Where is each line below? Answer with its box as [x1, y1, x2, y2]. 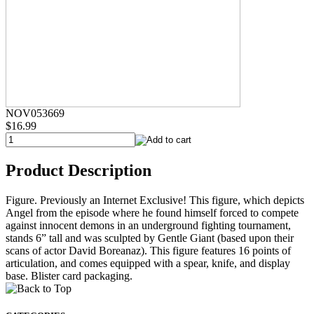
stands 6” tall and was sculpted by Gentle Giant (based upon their [6, 231, 294, 244]
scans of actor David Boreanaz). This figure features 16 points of [6, 244, 291, 257]
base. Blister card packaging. [6, 269, 132, 282]
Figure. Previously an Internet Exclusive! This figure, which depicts [6, 193, 304, 206]
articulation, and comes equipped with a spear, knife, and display [6, 257, 290, 269]
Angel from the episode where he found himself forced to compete [6, 206, 299, 219]
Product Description [6, 161, 151, 179]
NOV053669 [6, 107, 64, 119]
